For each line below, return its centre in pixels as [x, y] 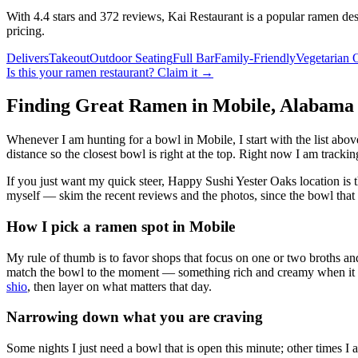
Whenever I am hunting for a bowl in [101, 140]
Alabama [317, 106]
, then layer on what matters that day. [119, 286]
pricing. [26, 30]
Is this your [36, 72]
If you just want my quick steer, [87, 181]
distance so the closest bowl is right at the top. [121, 154]
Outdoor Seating [131, 58]
